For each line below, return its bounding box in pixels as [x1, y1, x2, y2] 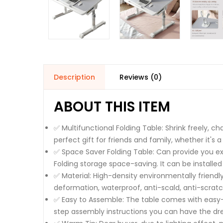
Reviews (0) [119, 72, 162, 82]
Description [54, 72, 95, 82]
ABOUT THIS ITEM [54, 97, 170, 116]
